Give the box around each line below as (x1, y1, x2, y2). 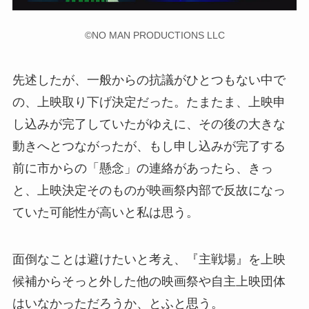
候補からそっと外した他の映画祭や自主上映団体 (12, 274, 286, 288)
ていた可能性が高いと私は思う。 (12, 205, 199, 219)
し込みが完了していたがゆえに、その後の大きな (12, 117, 286, 131)
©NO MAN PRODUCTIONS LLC (84, 29, 225, 41)
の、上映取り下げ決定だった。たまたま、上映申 (12, 94, 286, 109)
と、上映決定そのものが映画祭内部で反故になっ (12, 183, 286, 197)
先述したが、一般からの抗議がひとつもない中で (12, 72, 286, 87)
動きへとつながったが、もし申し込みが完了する (12, 139, 286, 153)
